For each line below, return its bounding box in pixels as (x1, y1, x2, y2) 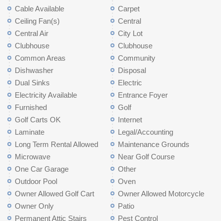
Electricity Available (15, 91, 77, 99)
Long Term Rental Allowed (15, 140, 98, 148)
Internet (118, 115, 142, 124)
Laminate (15, 128, 44, 136)
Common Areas (15, 54, 66, 62)
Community (118, 54, 155, 62)
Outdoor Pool (15, 177, 57, 185)
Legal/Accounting (118, 128, 173, 136)
